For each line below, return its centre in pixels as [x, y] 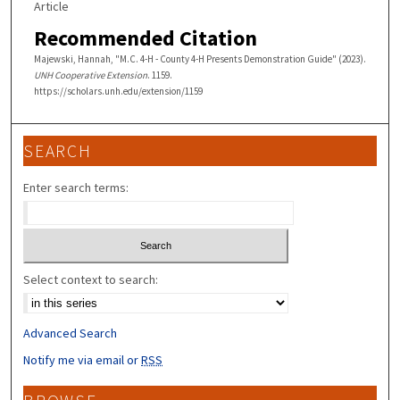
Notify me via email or [83, 359]
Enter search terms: [76, 188]
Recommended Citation [145, 38]
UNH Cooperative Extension [90, 75]
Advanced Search [71, 333]
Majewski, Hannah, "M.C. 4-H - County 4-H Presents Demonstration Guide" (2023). [200, 59]
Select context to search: [91, 279]
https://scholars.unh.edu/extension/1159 [118, 92]
